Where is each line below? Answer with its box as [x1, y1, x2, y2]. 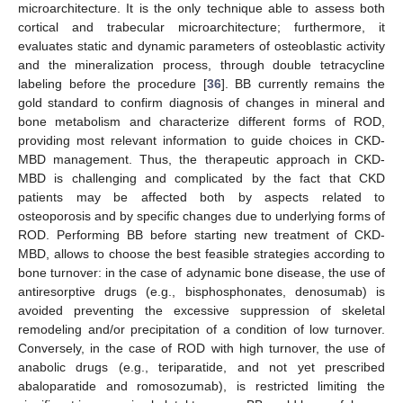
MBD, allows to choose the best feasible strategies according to [18, 246, 385, 262]
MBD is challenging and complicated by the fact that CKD [18, 171, 385, 186]
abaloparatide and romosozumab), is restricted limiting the [18, 379, 385, 394]
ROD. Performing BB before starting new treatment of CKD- [18, 228, 385, 243]
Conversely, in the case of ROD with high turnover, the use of [18, 341, 385, 356]
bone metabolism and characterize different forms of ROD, [18, 114, 385, 130]
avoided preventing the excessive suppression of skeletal [18, 303, 385, 318]
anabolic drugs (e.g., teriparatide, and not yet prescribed [18, 360, 385, 375]
